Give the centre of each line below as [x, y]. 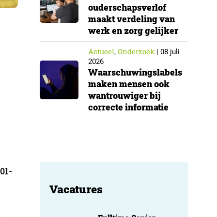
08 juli [170, 52]
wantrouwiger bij [124, 95]
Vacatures [76, 189]
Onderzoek [136, 51]
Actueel [101, 51]
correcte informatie [128, 107]
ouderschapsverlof [127, 7]
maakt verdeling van [132, 19]
